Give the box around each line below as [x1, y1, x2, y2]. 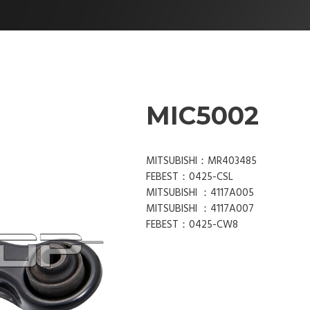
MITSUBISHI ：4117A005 [146, 185, 254, 202]
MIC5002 [146, 100, 259, 131]
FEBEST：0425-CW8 [146, 217, 238, 234]
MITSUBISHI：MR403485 [146, 153, 257, 170]
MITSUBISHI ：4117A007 [146, 201, 254, 218]
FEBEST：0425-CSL [146, 169, 233, 186]
